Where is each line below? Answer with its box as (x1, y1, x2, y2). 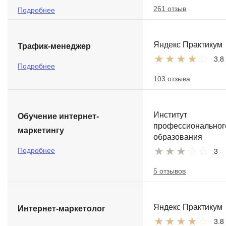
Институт (153, 110, 187, 119)
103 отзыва (153, 75, 190, 83)
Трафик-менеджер (18, 42, 91, 50)
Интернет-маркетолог (18, 204, 105, 213)
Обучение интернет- (18, 112, 99, 121)
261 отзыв (153, 5, 186, 13)
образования (153, 133, 202, 141)
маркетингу (18, 126, 64, 135)
